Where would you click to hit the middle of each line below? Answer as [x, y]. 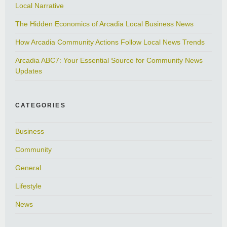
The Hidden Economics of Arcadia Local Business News [104, 24]
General [28, 168]
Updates [29, 71]
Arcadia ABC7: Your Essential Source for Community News [109, 61]
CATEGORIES [41, 106]
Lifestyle [28, 186]
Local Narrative [40, 6]
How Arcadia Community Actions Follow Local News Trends [110, 42]
